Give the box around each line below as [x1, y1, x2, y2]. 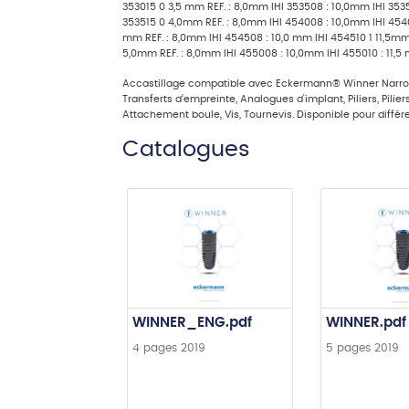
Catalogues [122, 139, 250, 161]
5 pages [325, 341, 371, 353]
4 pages [132, 341, 177, 353]
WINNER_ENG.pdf [132, 316, 252, 330]
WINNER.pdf [325, 316, 406, 330]
